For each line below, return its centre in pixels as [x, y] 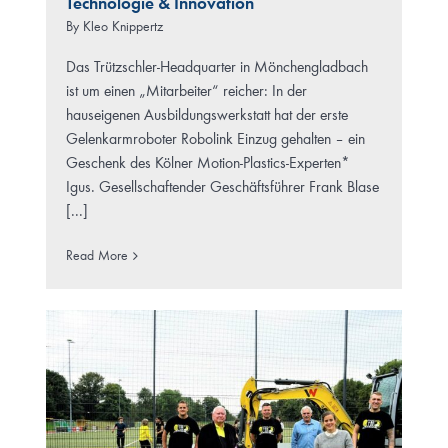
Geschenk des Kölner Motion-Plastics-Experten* [207, 164]
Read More [96, 256]
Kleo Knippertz [122, 27]
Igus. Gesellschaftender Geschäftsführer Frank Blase [222, 188]
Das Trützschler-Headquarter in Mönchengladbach [216, 68]
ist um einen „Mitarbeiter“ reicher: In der [186, 92]
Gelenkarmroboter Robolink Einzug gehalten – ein [215, 140]
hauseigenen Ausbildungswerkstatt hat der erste [206, 116]
